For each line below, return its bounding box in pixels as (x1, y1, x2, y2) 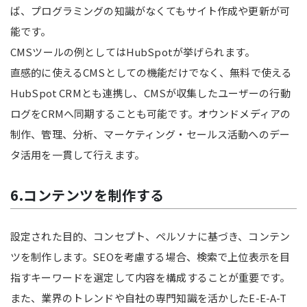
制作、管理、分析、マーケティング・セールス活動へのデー (10, 126, 291, 141)
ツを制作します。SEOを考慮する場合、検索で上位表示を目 (10, 249, 291, 264)
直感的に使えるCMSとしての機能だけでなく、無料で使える (10, 64, 293, 79)
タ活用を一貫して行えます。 (10, 147, 145, 162)
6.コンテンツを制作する (10, 184, 164, 205)
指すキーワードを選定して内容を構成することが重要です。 (10, 269, 291, 284)
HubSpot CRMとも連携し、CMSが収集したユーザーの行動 (10, 85, 291, 100)
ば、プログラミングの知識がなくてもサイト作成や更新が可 (10, 3, 291, 18)
